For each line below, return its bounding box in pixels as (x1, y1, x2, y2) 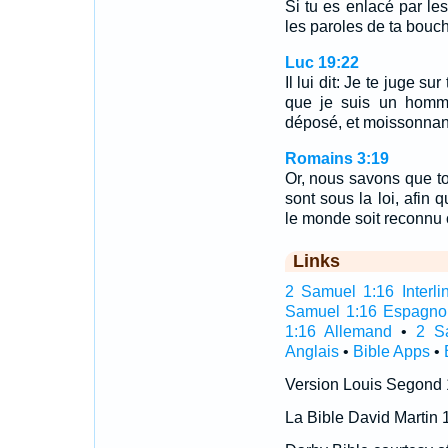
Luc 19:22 (284, 54, 359, 71)
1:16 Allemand (284, 323, 392, 340)
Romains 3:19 (284, 150, 389, 167)
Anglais (284, 343, 339, 360)
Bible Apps (352, 343, 430, 360)
